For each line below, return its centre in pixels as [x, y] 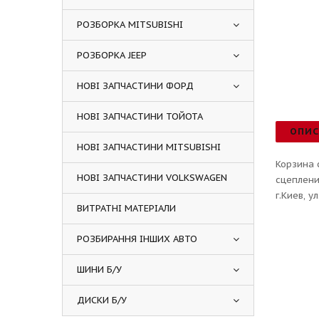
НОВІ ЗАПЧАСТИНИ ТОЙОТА [140, 116]
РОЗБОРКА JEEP [112, 55]
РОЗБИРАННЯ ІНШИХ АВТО [137, 239]
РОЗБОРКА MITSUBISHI [130, 25]
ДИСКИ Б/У [102, 300]
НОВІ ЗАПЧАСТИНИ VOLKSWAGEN [152, 178]
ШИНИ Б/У [99, 270]
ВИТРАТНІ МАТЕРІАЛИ [126, 208]
